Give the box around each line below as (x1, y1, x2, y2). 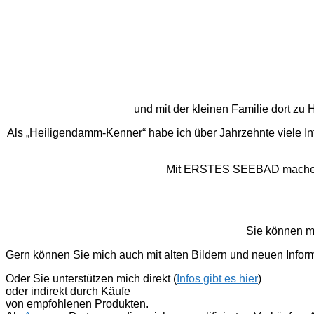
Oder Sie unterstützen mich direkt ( (6, 273, 177, 285)
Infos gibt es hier (177, 273, 258, 285)
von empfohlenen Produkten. (6, 298, 149, 310)
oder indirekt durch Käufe (6, 285, 130, 298)
